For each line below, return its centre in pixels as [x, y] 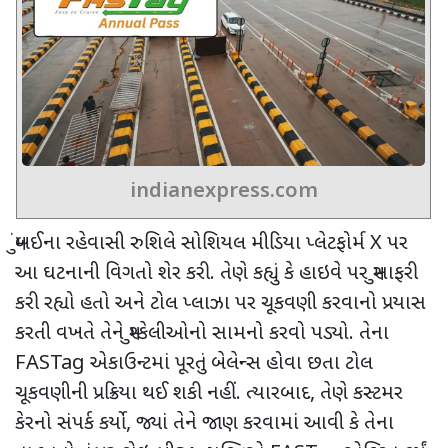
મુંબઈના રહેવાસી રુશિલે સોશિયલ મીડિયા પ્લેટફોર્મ [192, 244]
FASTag [52, 364]
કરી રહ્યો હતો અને [80, 304]
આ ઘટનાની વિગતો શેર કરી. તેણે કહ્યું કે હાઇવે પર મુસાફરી [216, 274]
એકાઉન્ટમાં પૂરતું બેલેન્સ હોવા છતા [215, 364]
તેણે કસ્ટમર [361, 394]
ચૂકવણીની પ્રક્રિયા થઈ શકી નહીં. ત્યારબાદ [162, 394]
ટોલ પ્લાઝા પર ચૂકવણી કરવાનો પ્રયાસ [288, 304]
